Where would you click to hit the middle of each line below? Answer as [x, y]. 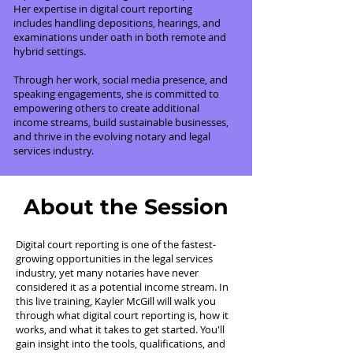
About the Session [126, 206]
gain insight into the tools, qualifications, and [121, 343]
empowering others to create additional [106, 108]
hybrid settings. [50, 51]
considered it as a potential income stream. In [122, 286]
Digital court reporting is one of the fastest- [116, 244]
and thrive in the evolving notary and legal [112, 136]
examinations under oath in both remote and [120, 37]
